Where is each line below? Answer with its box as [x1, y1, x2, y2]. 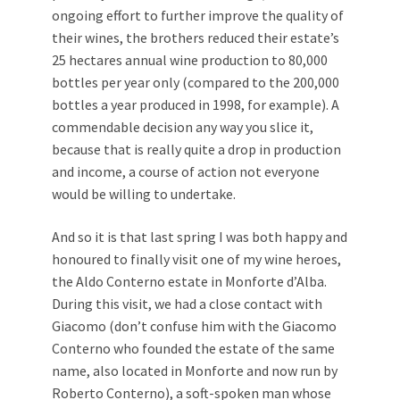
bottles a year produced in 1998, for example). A [52, 95, 339, 113]
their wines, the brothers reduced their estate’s [52, 28, 339, 46]
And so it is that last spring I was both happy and [52, 227, 347, 246]
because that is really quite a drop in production [52, 139, 341, 158]
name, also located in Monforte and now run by [52, 361, 337, 379]
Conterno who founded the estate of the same [52, 338, 335, 357]
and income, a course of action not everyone [52, 162, 320, 180]
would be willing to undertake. [52, 184, 236, 203]
